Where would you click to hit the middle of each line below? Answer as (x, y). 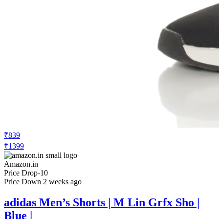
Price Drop (21, 173)
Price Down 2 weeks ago (43, 181)
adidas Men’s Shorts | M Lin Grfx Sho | (102, 202)
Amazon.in (21, 164)
